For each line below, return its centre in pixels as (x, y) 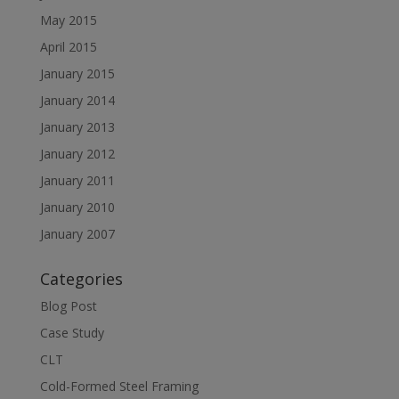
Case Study (72, 333)
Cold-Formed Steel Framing (119, 386)
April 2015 (68, 47)
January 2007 (77, 234)
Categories (81, 279)
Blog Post (68, 306)
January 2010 (77, 207)
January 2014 (77, 100)
